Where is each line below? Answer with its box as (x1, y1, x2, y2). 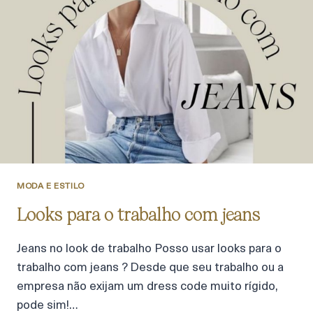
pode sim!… (17, 299, 78, 312)
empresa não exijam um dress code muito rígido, (17, 280, 278, 293)
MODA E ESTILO (17, 182, 85, 191)
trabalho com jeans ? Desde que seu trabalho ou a (17, 261, 284, 274)
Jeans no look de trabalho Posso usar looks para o (17, 242, 282, 255)
